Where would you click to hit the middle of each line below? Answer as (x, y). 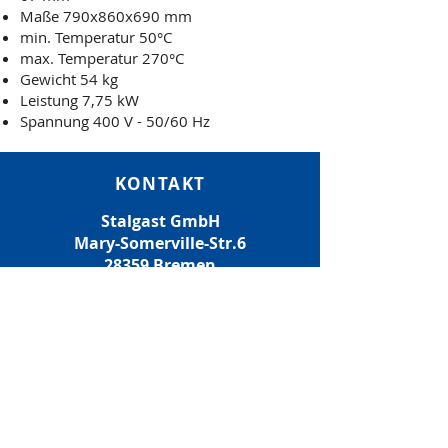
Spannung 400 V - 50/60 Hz (115, 121)
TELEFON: (95, 331)
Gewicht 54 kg (69, 79)
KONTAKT (160, 183)
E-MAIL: (93, 309)
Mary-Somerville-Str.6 (160, 243)
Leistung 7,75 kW (79, 100)
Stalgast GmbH (160, 221)
